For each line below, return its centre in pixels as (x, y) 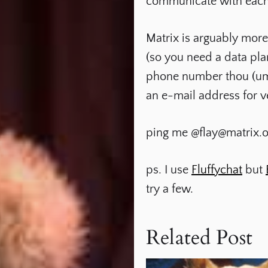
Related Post (199, 237)
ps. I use (169, 170)
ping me (168, 133)
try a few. (170, 189)
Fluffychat (217, 170)
